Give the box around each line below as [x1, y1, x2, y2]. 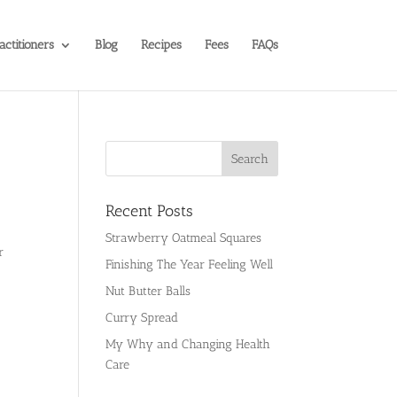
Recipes [140, 37, 182, 52]
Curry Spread [105, 310, 179, 325]
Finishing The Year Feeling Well [105, 257, 274, 272]
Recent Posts [105, 201, 194, 221]
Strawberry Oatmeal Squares [105, 230, 262, 245]
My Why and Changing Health [105, 337, 271, 352]
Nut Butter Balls [105, 284, 191, 299]
